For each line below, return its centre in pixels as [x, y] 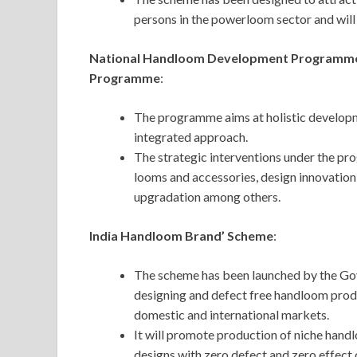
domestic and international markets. [233, 315]
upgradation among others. [207, 197]
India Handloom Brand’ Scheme [181, 236]
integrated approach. [192, 137]
